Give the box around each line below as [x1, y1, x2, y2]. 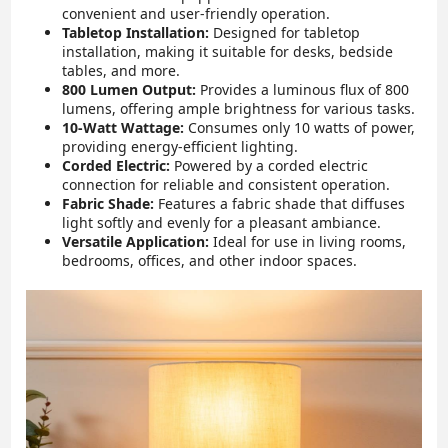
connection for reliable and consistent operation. [62, 174, 391, 194]
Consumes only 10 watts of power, [184, 117, 416, 137]
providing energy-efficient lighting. [62, 136, 299, 156]
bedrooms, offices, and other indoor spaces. [62, 250, 358, 270]
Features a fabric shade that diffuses [154, 193, 406, 213]
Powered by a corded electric [170, 155, 369, 175]
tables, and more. [62, 60, 181, 80]
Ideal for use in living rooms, [209, 231, 407, 251]
